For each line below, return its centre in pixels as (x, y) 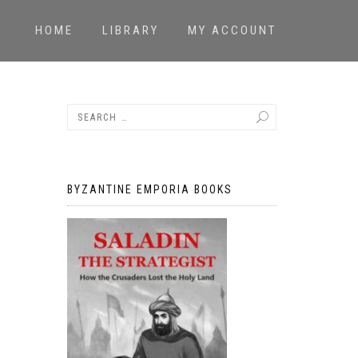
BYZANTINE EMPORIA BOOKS (149, 189)
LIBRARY (131, 30)
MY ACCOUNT (232, 30)
